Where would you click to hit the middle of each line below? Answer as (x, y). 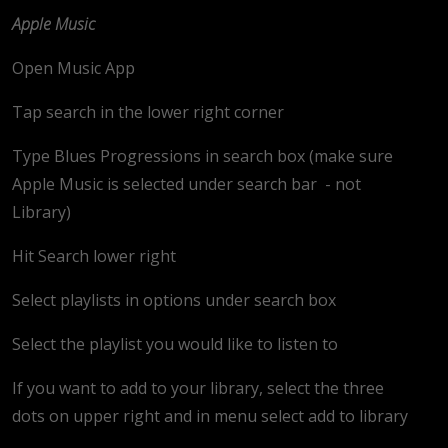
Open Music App (73, 67)
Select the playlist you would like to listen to (175, 343)
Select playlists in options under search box (174, 299)
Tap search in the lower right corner (148, 111)
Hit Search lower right (94, 255)
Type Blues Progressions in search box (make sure (202, 155)
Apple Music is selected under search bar (164, 183)
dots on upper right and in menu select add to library (210, 415)
